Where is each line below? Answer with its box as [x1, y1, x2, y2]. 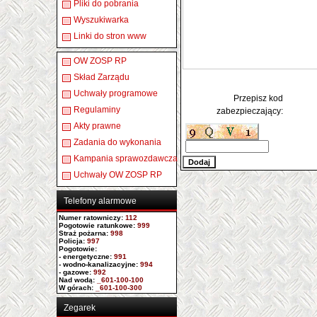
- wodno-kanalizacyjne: [59, 260, 138, 268]
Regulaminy [74, 105, 120, 115]
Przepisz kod [233, 93, 283, 103]
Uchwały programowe [74, 88, 158, 98]
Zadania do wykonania [74, 137, 161, 147]
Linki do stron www [74, 31, 146, 41]
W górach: [59, 284, 93, 292]
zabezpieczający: [216, 106, 283, 116]
